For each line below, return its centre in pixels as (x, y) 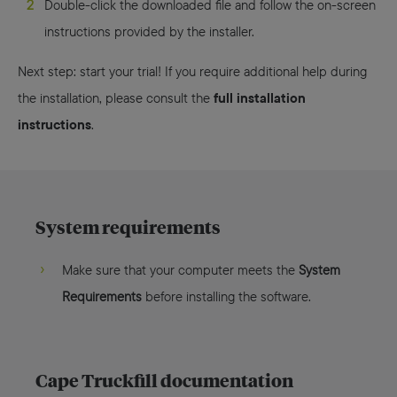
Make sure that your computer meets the (180, 270)
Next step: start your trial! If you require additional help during (192, 71)
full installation (260, 97)
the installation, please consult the (116, 97)
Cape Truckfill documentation (164, 381)
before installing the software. (226, 297)
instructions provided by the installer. (149, 31)
